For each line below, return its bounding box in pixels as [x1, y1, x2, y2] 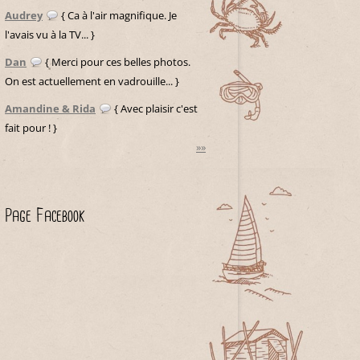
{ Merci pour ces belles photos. [43, 54, 190, 69]
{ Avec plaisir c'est [112, 100, 198, 116]
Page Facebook [5, 203, 85, 228]
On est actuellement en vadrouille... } [5, 73, 179, 88]
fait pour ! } [5, 120, 57, 135]
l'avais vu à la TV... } [5, 27, 95, 42]
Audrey [5, 7, 43, 22]
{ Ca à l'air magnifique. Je [59, 7, 177, 22]
